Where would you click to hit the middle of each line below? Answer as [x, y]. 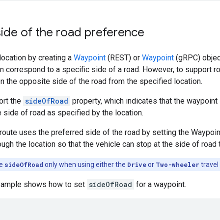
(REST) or [124, 57]
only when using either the [85, 164]
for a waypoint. [160, 184]
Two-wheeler [178, 164]
